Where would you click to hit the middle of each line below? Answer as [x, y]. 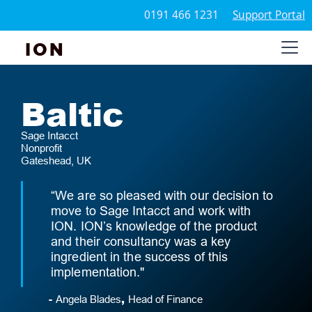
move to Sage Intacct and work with [151, 211]
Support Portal [269, 15]
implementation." [98, 272]
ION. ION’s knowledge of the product [154, 226]
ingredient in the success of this [140, 257]
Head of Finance [165, 299]
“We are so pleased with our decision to [162, 195]
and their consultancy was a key [141, 241]
